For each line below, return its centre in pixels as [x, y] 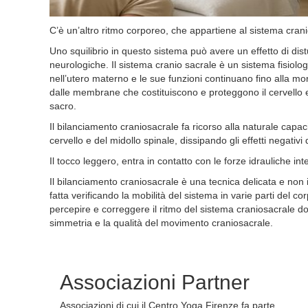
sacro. [63, 106]
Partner [213, 282]
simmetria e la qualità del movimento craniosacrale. [161, 223]
